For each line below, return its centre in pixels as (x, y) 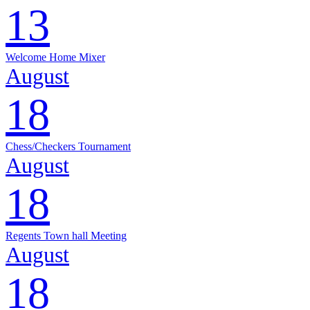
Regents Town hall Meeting (66, 235)
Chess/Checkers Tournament (68, 146)
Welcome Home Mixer (55, 57)
